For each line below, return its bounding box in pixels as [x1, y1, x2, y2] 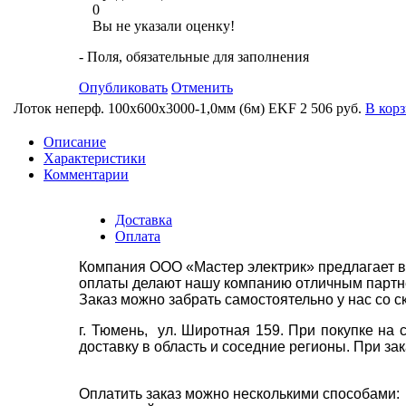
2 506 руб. [300, 100, 362, 116]
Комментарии [43, 166, 129, 182]
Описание [43, 133, 106, 150]
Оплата [115, 227, 160, 244]
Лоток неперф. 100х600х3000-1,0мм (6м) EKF [14, 100, 296, 116]
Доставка [115, 211, 172, 227]
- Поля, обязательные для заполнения [79, 48, 309, 64]
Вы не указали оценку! [92, 17, 235, 34]
